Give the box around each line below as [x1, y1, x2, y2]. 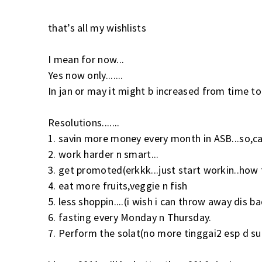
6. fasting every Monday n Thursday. [48, 210, 212, 224]
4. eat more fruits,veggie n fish [48, 178, 188, 192]
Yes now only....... [48, 68, 123, 82]
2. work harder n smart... [48, 147, 159, 161]
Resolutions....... [48, 115, 120, 129]
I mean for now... [48, 52, 125, 66]
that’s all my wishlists [48, 20, 146, 35]
